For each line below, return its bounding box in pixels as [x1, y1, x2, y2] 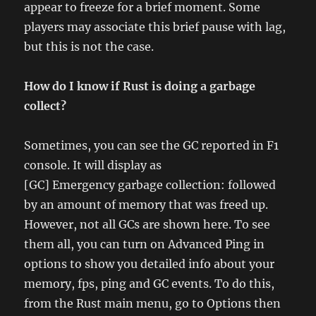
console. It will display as [24, 157, 162, 172]
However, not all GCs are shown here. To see [24, 217, 271, 231]
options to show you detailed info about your [24, 256, 275, 271]
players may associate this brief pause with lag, [24, 19, 286, 34]
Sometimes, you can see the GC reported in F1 [24, 138, 279, 152]
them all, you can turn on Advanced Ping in [24, 236, 265, 251]
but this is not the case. [24, 39, 154, 54]
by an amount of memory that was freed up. [24, 197, 269, 212]
